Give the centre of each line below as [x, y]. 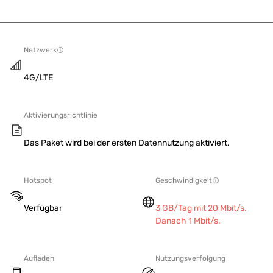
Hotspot [38, 180]
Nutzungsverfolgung [190, 258]
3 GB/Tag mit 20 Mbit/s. [201, 208]
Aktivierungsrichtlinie [61, 115]
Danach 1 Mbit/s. [188, 221]
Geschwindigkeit [184, 180]
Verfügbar [43, 208]
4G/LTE [38, 78]
